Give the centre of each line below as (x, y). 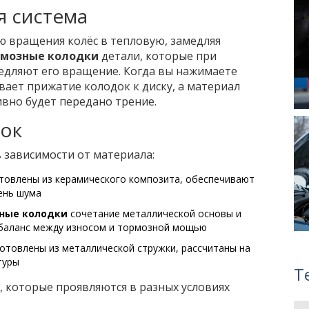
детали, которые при (159, 56)
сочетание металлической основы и (156, 214)
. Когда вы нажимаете (178, 71)
